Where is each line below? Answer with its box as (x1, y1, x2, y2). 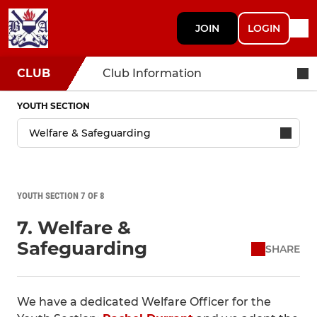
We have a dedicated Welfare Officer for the (17, 295, 271, 309)
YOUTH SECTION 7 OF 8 (17, 190, 105, 201)
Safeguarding (17, 237, 147, 260)
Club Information (103, 67, 202, 80)
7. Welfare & (17, 217, 131, 239)
